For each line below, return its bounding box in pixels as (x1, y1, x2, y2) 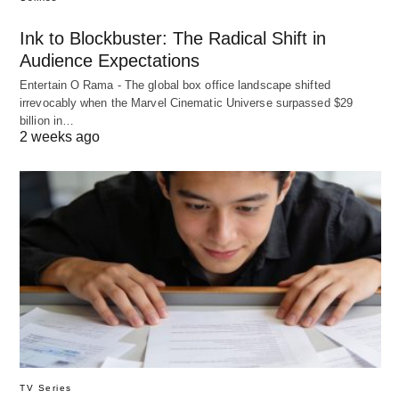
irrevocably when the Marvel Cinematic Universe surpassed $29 (20, 96, 354, 110)
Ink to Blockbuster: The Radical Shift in (20, 28, 326, 49)
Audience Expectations (20, 51, 199, 71)
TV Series (20, 382, 72, 393)
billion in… (20, 114, 75, 128)
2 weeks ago (20, 129, 100, 145)
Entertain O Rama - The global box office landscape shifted (20, 78, 330, 93)
